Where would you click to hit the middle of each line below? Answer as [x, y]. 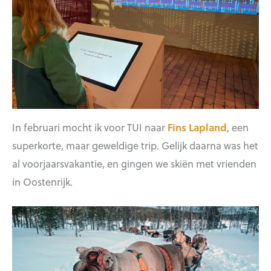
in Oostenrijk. [42, 182]
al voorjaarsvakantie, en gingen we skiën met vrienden [134, 164]
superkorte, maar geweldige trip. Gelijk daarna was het [135, 145]
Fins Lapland [197, 127]
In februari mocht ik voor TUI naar [90, 127]
